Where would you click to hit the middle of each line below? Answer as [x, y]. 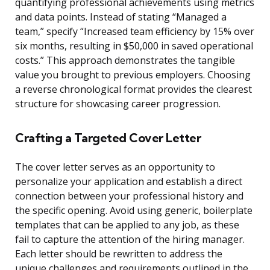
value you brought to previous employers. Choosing [133, 75]
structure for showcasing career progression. [118, 104]
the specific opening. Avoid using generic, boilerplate [134, 211]
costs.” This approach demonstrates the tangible [125, 61]
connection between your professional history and [129, 196]
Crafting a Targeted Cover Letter [108, 138]
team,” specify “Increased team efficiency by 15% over [135, 32]
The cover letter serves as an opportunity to [115, 167]
